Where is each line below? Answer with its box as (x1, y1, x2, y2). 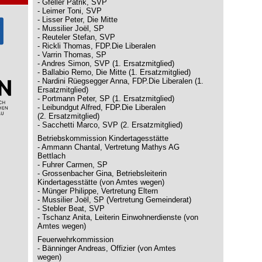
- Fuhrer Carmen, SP (37, 160, 108, 169)
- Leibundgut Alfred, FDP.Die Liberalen (37, 103, 166, 112)
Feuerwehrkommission (37, 235, 113, 244)
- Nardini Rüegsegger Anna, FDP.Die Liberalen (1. (37, 77, 204, 85)
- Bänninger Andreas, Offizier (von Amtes (37, 244, 178, 253)
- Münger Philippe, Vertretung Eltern (37, 187, 158, 195)
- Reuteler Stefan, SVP (37, 33, 115, 42)
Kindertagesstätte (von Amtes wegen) (37, 178, 164, 187)
